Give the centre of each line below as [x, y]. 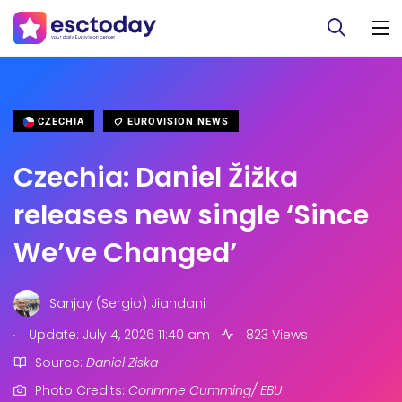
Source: [61, 363]
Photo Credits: [82, 390]
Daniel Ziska [122, 363]
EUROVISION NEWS [176, 122]
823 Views [275, 335]
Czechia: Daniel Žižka [156, 178]
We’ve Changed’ [125, 253]
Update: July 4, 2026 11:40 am [118, 335]
